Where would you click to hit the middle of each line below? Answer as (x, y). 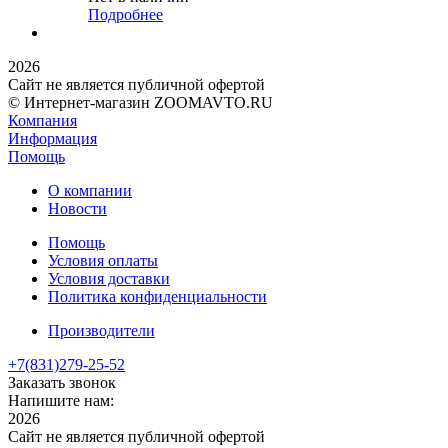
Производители (101, 331)
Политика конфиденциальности (157, 297)
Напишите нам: (61, 401)
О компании (90, 191)
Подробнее (125, 15)
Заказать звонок (62, 383)
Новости (77, 209)
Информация (52, 139)
